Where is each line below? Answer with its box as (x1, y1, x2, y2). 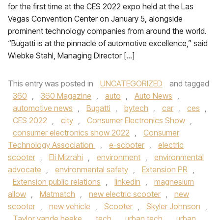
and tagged (167, 79, 209, 88)
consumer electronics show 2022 (13, 128, 130, 137)
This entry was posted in (8, 79, 95, 88)
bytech (124, 103, 148, 113)
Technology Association (8, 140, 95, 150)
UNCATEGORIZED (100, 79, 163, 88)
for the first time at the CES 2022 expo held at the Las (8, 1, 193, 11)
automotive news (13, 103, 73, 113)
